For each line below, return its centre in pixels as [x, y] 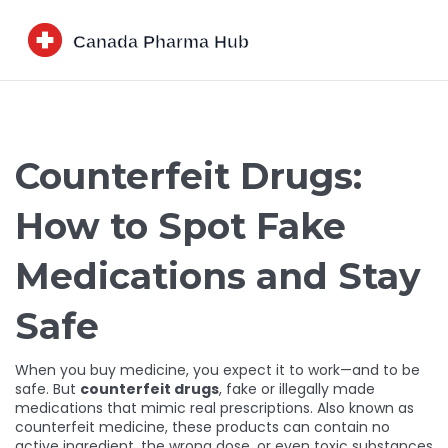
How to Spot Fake [180, 226]
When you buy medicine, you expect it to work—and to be [217, 370]
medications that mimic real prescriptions [162, 408]
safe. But [47, 389]
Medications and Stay [218, 276]
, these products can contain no [277, 427]
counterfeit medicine [90, 427]
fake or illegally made [300, 389]
